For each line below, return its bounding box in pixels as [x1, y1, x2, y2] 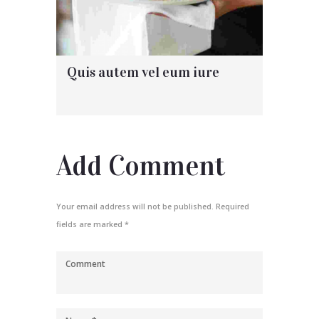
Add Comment [56, 150, 225, 184]
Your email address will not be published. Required [56, 201, 249, 211]
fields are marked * [56, 219, 129, 229]
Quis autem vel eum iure [67, 63, 219, 81]
